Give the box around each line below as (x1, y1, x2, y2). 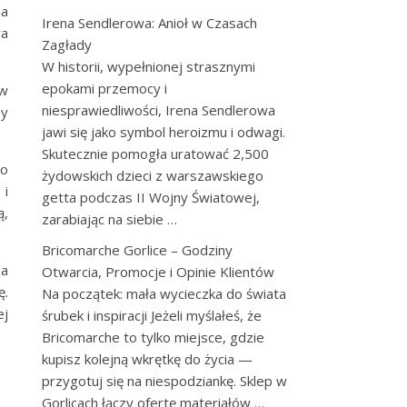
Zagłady (42, 35, 92, 54)
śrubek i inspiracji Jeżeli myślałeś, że (42, 306, 262, 324)
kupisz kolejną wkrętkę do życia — (42, 350, 253, 368)
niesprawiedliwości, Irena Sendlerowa (42, 101, 275, 119)
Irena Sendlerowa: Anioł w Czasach (42, 14, 257, 32)
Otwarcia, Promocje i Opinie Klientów (42, 263, 274, 281)
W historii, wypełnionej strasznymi (42, 57, 255, 75)
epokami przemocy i (42, 79, 167, 97)
